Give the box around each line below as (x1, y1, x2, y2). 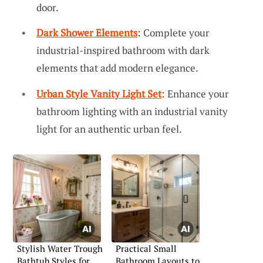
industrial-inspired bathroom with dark (36, 43, 210, 58)
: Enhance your (161, 86, 229, 100)
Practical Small (116, 242, 177, 254)
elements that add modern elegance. (36, 61, 198, 75)
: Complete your (137, 26, 210, 40)
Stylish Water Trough (17, 242, 103, 254)
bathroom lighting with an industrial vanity (36, 104, 228, 118)
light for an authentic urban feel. (36, 122, 182, 136)
